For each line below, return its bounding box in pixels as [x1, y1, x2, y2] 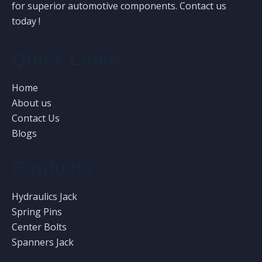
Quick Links [12, 48, 119, 70]
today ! [12, 14, 40, 27]
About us [12, 96, 51, 109]
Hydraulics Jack [12, 189, 77, 203]
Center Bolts [12, 220, 67, 233]
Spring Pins [12, 205, 62, 218]
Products [12, 157, 94, 178]
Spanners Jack [12, 235, 74, 249]
